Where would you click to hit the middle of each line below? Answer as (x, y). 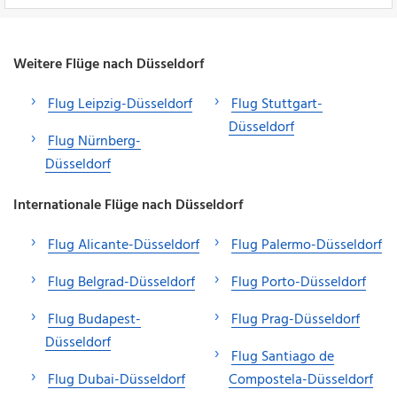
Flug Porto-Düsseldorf (299, 282)
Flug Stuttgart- (277, 104)
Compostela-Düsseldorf (301, 380)
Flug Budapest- (94, 319)
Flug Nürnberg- (94, 141)
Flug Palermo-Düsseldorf (307, 245)
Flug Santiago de (283, 357)
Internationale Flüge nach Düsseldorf (128, 205)
